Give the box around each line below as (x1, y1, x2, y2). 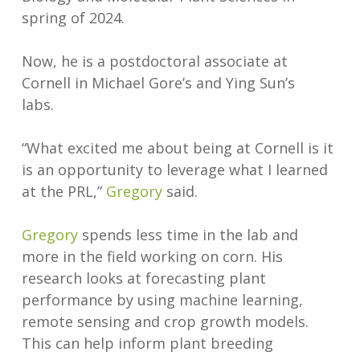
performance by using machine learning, (21, 290, 303, 310)
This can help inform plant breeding (21, 333, 273, 354)
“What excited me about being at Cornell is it (21, 138, 333, 158)
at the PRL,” (21, 182, 106, 202)
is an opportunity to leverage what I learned (21, 160, 328, 180)
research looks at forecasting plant (21, 268, 266, 288)
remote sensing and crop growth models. (21, 312, 309, 332)
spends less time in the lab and (77, 225, 298, 245)
